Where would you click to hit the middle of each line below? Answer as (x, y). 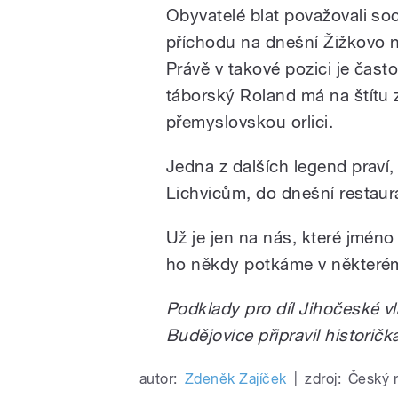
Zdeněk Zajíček (235, 378)
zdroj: (323, 378)
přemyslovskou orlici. (250, 121)
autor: (159, 378)
